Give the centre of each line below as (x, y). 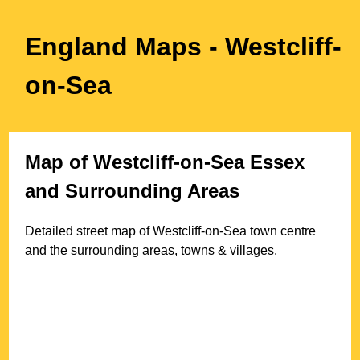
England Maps (117, 47)
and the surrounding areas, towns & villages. (151, 250)
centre (297, 231)
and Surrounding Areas (133, 190)
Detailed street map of (89, 231)
